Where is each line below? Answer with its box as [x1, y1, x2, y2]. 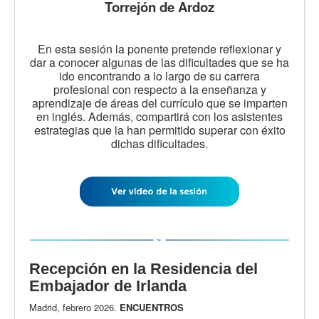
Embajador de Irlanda [29, 276, 187, 295]
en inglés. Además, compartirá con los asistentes [36, 108, 283, 125]
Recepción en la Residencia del [29, 259, 258, 278]
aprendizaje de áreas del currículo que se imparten [31, 94, 288, 111]
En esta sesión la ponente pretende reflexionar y [38, 40, 281, 57]
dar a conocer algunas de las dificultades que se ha [30, 53, 289, 70]
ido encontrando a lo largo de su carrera [59, 67, 260, 84]
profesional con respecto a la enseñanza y [53, 80, 266, 98]
